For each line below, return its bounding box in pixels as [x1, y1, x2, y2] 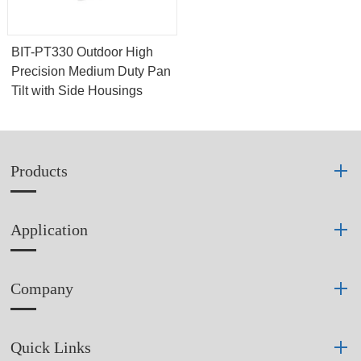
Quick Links [10, 338, 92, 356]
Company [10, 279, 74, 297]
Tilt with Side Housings [10, 83, 143, 98]
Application [10, 220, 89, 239]
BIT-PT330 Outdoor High [10, 44, 153, 59]
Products [10, 161, 68, 180]
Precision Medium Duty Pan [10, 64, 171, 78]
